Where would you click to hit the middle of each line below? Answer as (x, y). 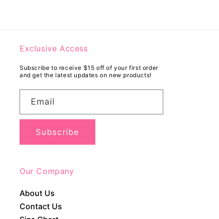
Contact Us (41, 206)
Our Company (47, 171)
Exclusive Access (54, 48)
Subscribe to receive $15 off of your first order (89, 67)
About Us (37, 193)
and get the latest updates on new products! (86, 75)
